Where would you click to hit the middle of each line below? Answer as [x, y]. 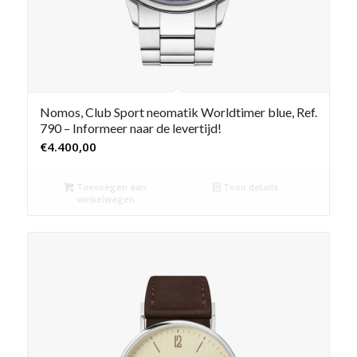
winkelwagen [105, 199]
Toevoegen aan [111, 187]
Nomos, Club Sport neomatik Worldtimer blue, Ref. [178, 112]
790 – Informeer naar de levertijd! [130, 128]
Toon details [250, 187]
